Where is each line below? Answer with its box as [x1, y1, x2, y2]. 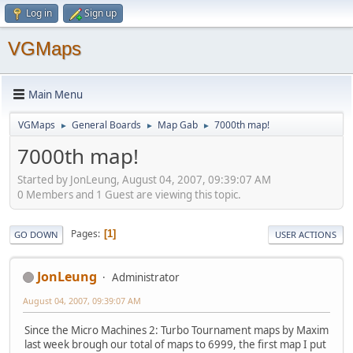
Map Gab [158, 118, 198, 132]
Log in [26, 6, 52, 20]
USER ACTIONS [275, 228, 336, 240]
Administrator [112, 269, 180, 284]
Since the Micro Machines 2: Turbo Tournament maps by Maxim [24, 322, 329, 337]
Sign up [84, 6, 117, 20]
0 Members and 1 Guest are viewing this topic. [17, 187, 241, 202]
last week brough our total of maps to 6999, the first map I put [24, 336, 326, 351]
